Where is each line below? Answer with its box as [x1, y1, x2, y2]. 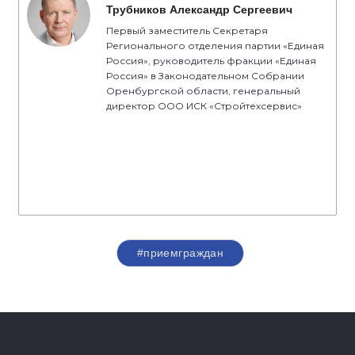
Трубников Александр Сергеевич [106, 3, 292, 16]
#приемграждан [136, 246, 224, 259]
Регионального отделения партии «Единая [106, 40, 324, 52]
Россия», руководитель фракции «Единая [106, 55, 316, 67]
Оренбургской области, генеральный [106, 85, 300, 97]
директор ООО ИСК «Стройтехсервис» [106, 100, 302, 112]
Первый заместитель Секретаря [106, 25, 268, 36]
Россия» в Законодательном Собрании [106, 70, 304, 82]
